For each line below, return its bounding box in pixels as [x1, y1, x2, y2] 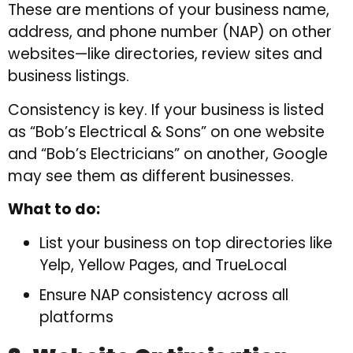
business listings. [8, 65, 129, 87]
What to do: [8, 199, 100, 221]
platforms [39, 306, 113, 328]
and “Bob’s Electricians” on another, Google [8, 143, 328, 165]
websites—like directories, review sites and [8, 43, 322, 65]
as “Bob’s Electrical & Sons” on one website [8, 121, 325, 143]
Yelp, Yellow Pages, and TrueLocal [39, 254, 287, 276]
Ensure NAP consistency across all [39, 284, 288, 306]
